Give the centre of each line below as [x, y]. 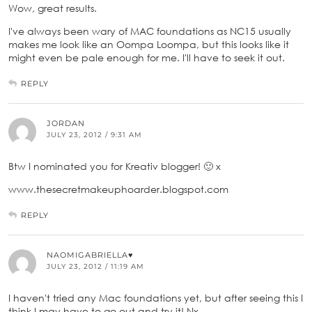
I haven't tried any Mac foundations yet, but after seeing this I [156, 297]
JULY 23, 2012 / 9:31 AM [94, 134]
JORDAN [66, 123]
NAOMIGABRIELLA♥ [90, 255]
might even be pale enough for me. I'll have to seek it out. [147, 57]
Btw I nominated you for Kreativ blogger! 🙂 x [115, 166]
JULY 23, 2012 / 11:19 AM [95, 266]
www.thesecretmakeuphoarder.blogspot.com [118, 189]
